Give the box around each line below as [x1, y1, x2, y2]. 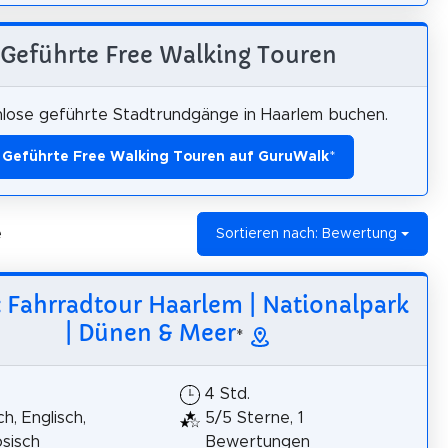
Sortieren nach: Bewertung [216, 227, 398, 241]
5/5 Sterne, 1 [205, 409, 304, 426]
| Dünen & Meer [64, 319, 236, 347]
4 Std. [205, 385, 250, 402]
